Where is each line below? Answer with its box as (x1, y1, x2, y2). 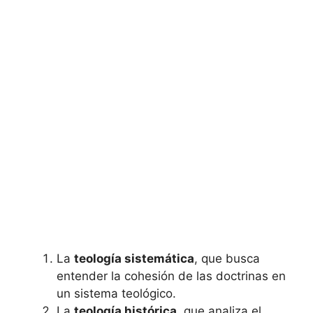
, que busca (194, 252, 260, 266)
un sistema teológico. (57, 286, 176, 301)
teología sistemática (74, 252, 194, 266)
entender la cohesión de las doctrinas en (57, 269, 286, 284)
